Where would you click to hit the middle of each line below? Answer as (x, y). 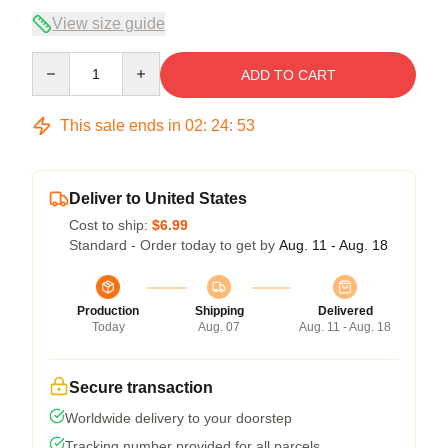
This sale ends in (120, 125)
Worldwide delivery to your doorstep (178, 417)
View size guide (108, 23)
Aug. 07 (219, 326)
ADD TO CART (288, 74)
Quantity (57, 60)
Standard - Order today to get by (174, 244)
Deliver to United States (158, 198)
